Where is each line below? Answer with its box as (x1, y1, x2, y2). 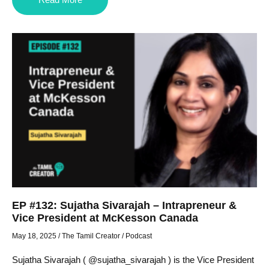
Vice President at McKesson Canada (12, 211, 198, 224)
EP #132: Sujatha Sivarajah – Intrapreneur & (12, 199, 237, 211)
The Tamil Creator (62, 231, 120, 240)
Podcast (125, 231, 152, 240)
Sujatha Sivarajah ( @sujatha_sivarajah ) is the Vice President (12, 254, 254, 265)
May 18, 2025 (12, 231, 56, 240)
